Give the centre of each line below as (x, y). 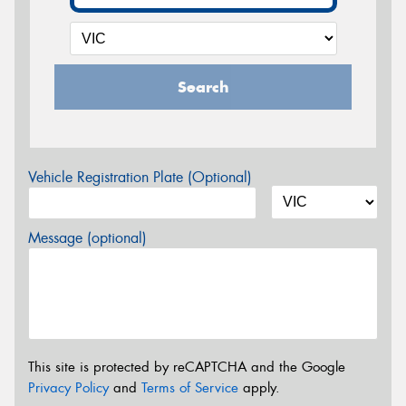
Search (203, 87)
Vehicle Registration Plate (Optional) (140, 178)
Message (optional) (87, 238)
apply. (259, 387)
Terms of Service (190, 387)
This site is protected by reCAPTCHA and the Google (187, 367)
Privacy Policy (68, 387)
